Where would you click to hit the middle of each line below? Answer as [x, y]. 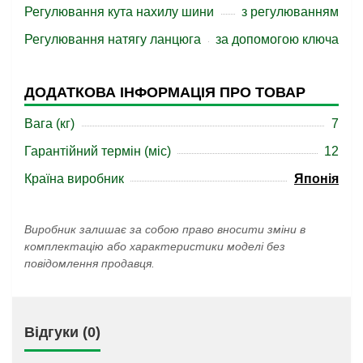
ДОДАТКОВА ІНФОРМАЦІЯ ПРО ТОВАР [165, 92]
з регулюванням [290, 12]
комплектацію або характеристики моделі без [155, 246]
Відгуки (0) [62, 332]
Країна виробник [74, 179]
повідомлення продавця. [90, 263]
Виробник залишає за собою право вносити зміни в [165, 229]
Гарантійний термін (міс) [98, 151]
